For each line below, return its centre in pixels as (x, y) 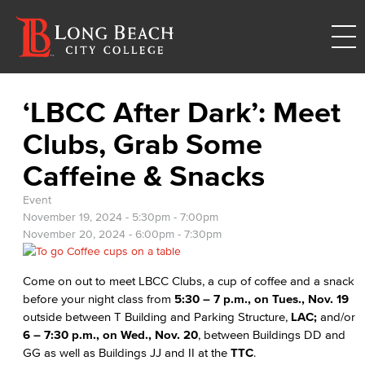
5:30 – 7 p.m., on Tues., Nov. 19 (262, 299)
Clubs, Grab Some (143, 143)
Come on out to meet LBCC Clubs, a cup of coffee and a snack (189, 281)
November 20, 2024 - (79, 234)
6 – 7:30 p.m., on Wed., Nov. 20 (110, 334)
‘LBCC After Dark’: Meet (182, 112)
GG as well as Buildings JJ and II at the (127, 352)
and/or (336, 317)
